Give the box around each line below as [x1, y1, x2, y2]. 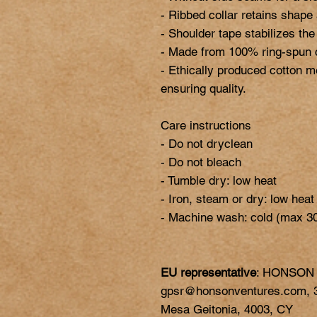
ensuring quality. [161, 81, 246, 96]
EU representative [161, 265, 256, 280]
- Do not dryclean [161, 137, 253, 151]
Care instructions [161, 118, 251, 133]
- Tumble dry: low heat [161, 173, 277, 188]
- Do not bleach [161, 155, 241, 170]
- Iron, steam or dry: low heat [161, 192, 314, 207]
